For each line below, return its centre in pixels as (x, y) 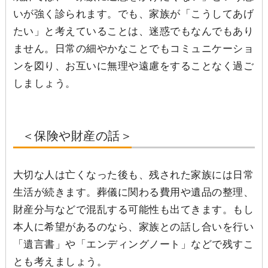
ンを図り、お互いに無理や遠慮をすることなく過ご (133, 66)
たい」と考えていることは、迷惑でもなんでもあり (133, 31)
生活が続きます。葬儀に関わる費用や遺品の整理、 (133, 192)
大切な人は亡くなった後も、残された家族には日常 (133, 175)
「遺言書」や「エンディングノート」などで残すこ (133, 244)
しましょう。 (44, 83)
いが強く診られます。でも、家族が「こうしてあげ (133, 14)
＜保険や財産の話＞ (77, 135)
